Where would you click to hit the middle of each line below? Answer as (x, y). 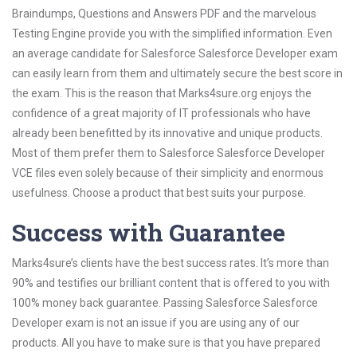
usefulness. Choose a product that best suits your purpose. (159, 193)
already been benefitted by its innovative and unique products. (167, 133)
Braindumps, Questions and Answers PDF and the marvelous (164, 14)
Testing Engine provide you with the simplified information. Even (172, 33)
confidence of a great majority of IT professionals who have (161, 113)
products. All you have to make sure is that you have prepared (166, 343)
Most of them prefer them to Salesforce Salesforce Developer (169, 153)
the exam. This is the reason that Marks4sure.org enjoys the (162, 93)
